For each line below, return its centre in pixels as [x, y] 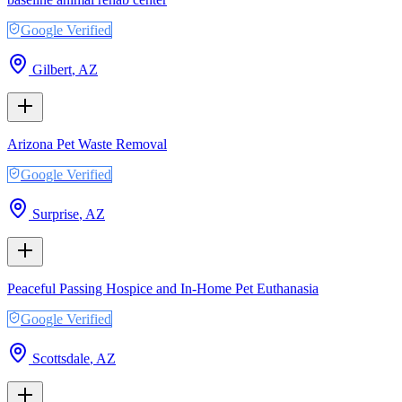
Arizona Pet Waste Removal [87, 144]
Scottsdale [61, 358]
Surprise [56, 214]
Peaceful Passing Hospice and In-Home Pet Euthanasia [163, 288]
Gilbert [52, 69]
